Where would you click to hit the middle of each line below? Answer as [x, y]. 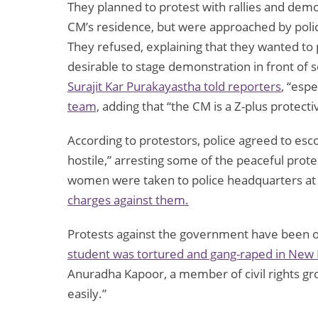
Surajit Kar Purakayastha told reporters [174, 87]
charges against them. [128, 200]
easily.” [87, 294]
